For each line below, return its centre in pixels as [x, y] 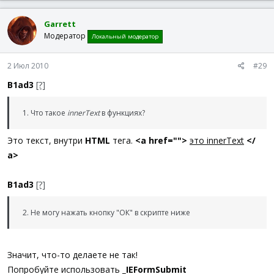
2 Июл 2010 [28, 66]
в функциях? [122, 113]
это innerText [217, 140]
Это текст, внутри [46, 140]
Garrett [60, 24]
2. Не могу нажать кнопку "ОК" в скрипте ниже [106, 213]
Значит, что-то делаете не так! [72, 255]
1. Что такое [45, 113]
